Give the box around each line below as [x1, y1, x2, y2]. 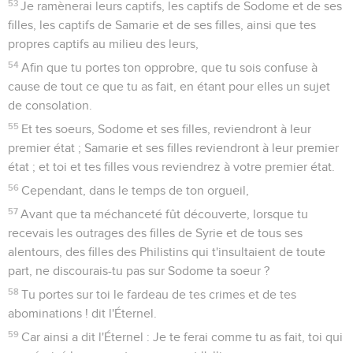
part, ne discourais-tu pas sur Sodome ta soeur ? [8, 264, 269, 277]
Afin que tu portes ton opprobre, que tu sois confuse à [21, 61, 318, 74]
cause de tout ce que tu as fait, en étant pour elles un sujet [8, 80, 330, 93]
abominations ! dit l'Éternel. [8, 307, 157, 320]
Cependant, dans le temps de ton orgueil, [21, 184, 250, 197]
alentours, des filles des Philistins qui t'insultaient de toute [8, 245, 325, 258]
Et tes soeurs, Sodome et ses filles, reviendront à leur [21, 122, 312, 136]
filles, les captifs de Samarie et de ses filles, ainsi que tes [8, 18, 316, 32]
